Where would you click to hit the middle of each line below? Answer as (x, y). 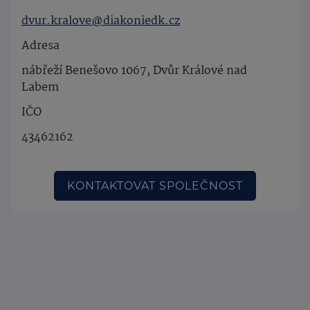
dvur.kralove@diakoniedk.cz (101, 21)
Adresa (40, 46)
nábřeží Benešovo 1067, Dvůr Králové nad (134, 71)
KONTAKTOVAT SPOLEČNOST (155, 186)
